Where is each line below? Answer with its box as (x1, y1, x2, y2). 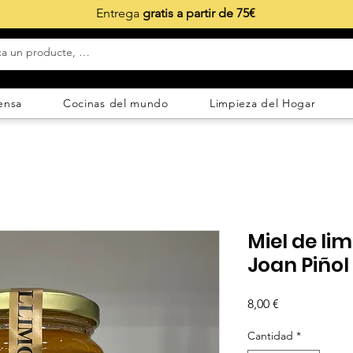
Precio (278, 295, 314, 310)
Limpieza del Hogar (209, 96, 316, 111)
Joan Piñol (247, 251, 349, 279)
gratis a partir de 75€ (142, 6, 255, 20)
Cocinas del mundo (62, 96, 169, 111)
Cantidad (247, 328, 293, 343)
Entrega (95, 6, 143, 20)
